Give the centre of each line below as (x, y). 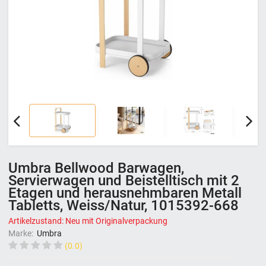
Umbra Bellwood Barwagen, (96, 168)
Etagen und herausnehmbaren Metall (125, 193)
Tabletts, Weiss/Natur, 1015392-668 (123, 206)
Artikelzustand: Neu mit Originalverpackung (88, 221)
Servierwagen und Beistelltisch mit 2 (124, 181)
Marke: (22, 233)
